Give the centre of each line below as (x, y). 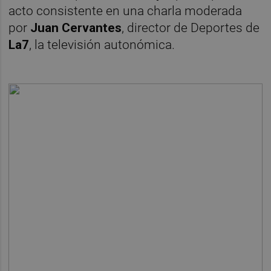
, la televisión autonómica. (102, 45)
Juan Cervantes (76, 28)
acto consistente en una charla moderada (126, 11)
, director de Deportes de (191, 28)
